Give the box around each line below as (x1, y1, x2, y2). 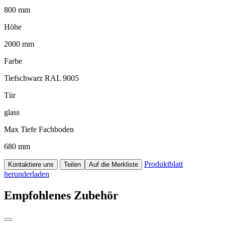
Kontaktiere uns (8, 160, 54, 168)
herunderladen (4, 169, 49, 178)
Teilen (64, 160, 81, 168)
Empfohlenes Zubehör (4, 188, 119, 202)
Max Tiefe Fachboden (4, 125, 74, 134)
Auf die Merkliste (89, 160, 138, 168)
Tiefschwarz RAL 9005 (4, 73, 79, 82)
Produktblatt (144, 159, 183, 168)
